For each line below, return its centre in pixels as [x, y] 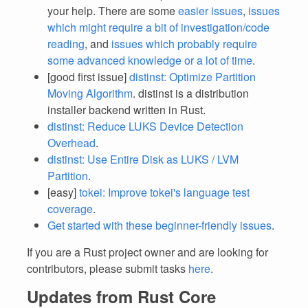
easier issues [210, 11]
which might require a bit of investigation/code [158, 27]
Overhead [71, 143]
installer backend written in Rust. [126, 110]
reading [66, 44]
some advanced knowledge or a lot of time [150, 60]
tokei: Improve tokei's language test [164, 192]
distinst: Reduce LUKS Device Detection [145, 126]
